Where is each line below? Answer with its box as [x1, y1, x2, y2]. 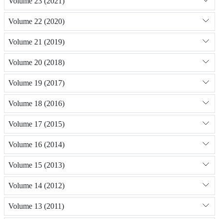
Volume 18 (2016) [8, 99, 65, 109]
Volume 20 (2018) [8, 58, 65, 67]
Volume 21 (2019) [8, 37, 65, 47]
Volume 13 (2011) [8, 201, 64, 211]
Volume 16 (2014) [8, 140, 65, 150]
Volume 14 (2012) [8, 181, 65, 191]
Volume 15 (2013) [8, 160, 65, 170]
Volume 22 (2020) [8, 17, 65, 26]
